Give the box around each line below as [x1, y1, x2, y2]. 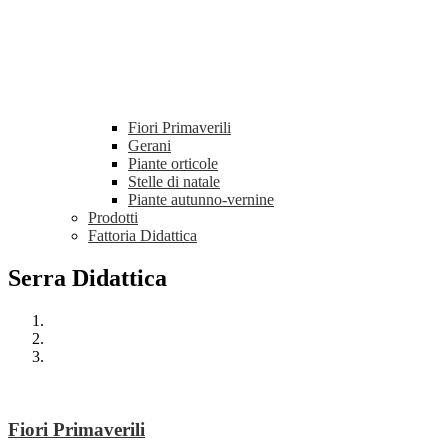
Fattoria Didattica [88, 227, 197, 245]
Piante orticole [128, 155, 218, 173]
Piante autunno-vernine [128, 191, 274, 209]
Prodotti [88, 209, 138, 227]
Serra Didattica [8, 265, 167, 292]
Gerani [128, 137, 171, 155]
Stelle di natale [128, 173, 220, 191]
